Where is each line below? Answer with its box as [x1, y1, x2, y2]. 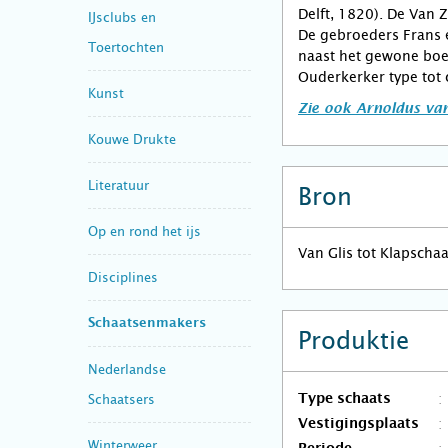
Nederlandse [88, 361, 166, 377]
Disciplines [88, 269, 158, 285]
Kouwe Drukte [88, 131, 176, 147]
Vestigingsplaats [298, 417, 419, 431]
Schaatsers [88, 391, 155, 407]
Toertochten [88, 39, 164, 55]
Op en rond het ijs [88, 223, 201, 239]
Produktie [298, 327, 409, 355]
